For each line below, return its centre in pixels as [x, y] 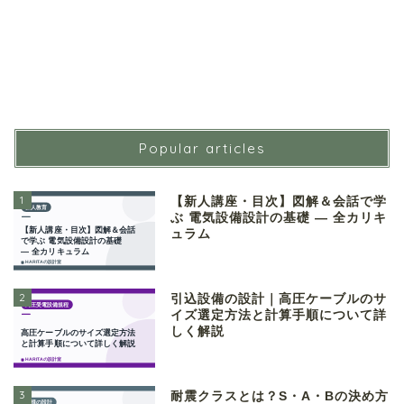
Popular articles [202, 149]
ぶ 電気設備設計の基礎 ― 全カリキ [279, 218]
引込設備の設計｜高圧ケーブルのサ [279, 299]
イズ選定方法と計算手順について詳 [279, 316]
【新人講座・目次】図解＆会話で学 [279, 202]
